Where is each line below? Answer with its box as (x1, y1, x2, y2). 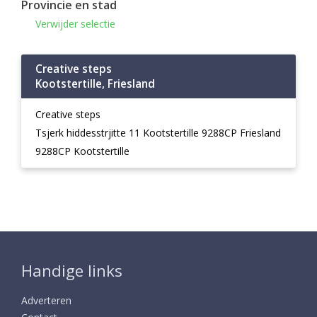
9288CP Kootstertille (35, 144, 129, 158)
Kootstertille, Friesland (35, 76, 155, 91)
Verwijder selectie (35, 17, 115, 30)
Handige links (21, 260, 122, 282)
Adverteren (21, 294, 71, 307)
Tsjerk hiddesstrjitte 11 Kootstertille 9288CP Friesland (35, 126, 281, 139)
